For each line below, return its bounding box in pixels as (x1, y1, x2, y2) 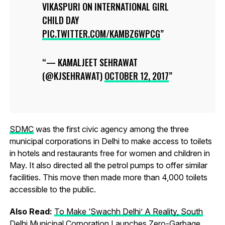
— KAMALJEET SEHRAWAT (46, 56, 138, 69)
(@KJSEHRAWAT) (42, 69, 104, 83)
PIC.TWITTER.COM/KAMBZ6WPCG (42, 27, 160, 41)
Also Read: (9, 206, 52, 217)
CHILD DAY (42, 14, 79, 27)
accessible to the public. (9, 184, 96, 195)
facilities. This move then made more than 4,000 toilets (9, 172, 207, 183)
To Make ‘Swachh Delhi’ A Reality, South (54, 206, 203, 217)
